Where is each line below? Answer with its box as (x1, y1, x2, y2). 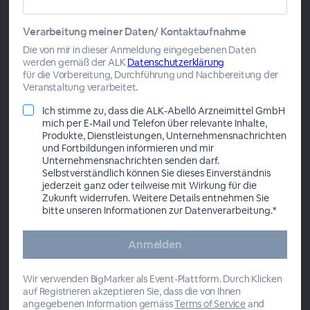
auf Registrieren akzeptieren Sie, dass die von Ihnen (23, 285, 241, 298)
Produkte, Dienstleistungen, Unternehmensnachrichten (42, 129, 287, 142)
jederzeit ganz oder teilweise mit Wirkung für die (42, 179, 257, 192)
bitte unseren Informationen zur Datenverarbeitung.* (42, 204, 277, 217)
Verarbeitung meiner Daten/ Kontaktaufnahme (23, 25, 247, 38)
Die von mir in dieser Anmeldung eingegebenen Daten (23, 44, 256, 56)
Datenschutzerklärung (127, 56, 225, 69)
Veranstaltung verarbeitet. (23, 81, 138, 93)
